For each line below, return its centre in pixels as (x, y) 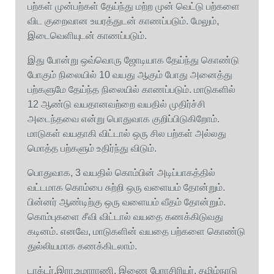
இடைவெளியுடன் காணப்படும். (87, 36)
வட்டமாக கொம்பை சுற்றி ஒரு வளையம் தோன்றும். (126, 187)
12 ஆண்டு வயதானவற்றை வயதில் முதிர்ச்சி (117, 104)
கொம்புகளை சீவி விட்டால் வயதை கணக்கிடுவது (125, 217)
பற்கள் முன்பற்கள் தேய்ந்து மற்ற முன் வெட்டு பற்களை (134, 6)
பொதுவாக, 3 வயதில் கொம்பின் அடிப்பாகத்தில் (121, 173)
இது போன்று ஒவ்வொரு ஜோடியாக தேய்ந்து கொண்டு (133, 60)
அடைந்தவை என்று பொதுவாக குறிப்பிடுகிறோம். (124, 119)
